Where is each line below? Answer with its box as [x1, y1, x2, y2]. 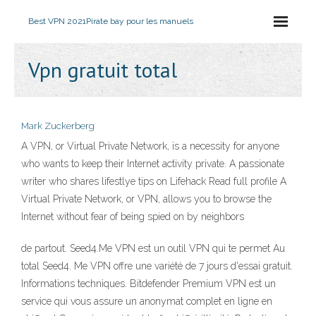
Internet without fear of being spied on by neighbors [21, 211, 244, 222]
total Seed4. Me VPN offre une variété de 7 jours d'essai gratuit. [21, 260, 293, 272]
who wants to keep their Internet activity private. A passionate [21, 158, 284, 169]
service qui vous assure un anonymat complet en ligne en [21, 296, 272, 307]
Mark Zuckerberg [21, 121, 95, 131]
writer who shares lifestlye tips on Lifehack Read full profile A [21, 176, 286, 187]
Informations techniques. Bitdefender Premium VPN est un [21, 278, 276, 289]
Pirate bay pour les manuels [86, 16, 193, 26]
